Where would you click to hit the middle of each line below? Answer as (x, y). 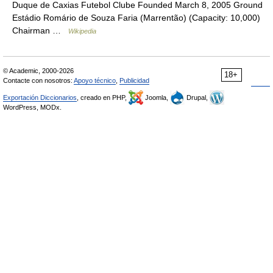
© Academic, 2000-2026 (38, 71)
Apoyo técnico (95, 80)
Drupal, (197, 97)
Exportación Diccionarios (40, 97)
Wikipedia (82, 31)
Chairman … (40, 30)
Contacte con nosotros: (38, 80)
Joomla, (157, 97)
